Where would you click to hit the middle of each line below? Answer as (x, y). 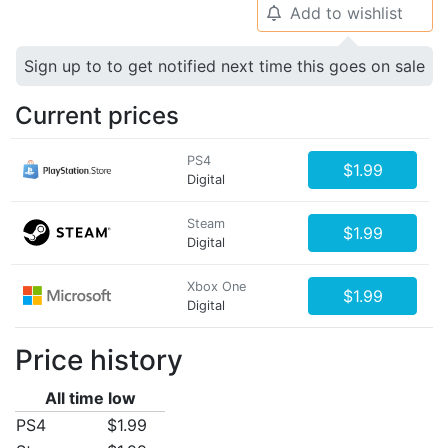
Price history (99, 360)
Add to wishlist (346, 13)
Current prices (97, 115)
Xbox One (216, 286)
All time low (90, 398)
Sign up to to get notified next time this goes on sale (224, 66)
